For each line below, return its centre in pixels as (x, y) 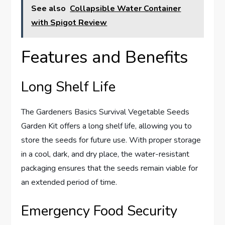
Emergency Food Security (99, 211)
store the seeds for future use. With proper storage (111, 140)
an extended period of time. (69, 182)
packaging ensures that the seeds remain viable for (110, 168)
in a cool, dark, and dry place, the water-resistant (105, 154)
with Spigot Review (69, 22)
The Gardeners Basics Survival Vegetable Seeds (105, 112)
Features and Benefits (105, 57)
